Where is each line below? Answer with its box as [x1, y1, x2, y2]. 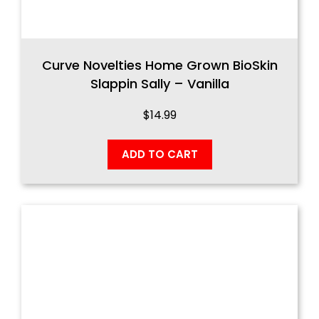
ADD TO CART [121, 146, 198, 162]
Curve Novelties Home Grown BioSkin [41, 56, 278, 74]
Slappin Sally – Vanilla [90, 74, 229, 93]
